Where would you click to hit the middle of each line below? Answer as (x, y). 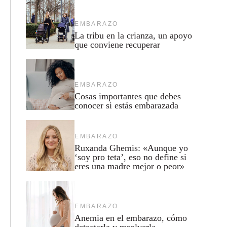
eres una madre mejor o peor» (130, 166)
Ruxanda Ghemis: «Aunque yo (131, 148)
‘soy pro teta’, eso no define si (131, 157)
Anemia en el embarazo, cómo (131, 218)
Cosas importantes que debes (128, 96)
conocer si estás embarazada (127, 105)
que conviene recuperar (118, 44)
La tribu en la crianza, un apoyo (134, 35)
